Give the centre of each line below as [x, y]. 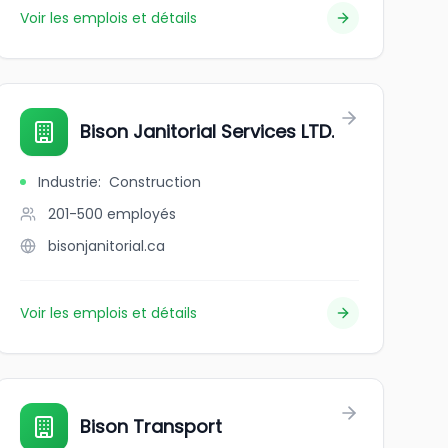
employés [141, 214]
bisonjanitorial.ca [106, 246]
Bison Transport [150, 426]
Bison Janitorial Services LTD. [206, 131]
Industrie [67, 182]
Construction [154, 182]
